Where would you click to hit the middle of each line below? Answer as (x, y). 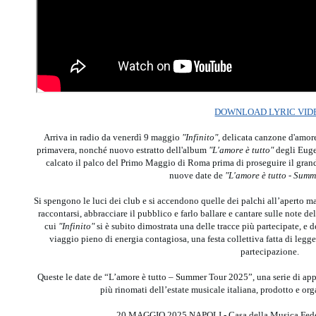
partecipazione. (270, 251)
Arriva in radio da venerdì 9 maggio (113, 137)
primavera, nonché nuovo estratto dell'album (123, 150)
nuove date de (196, 175)
